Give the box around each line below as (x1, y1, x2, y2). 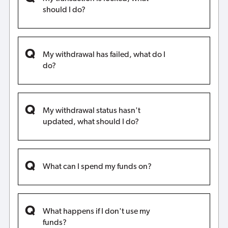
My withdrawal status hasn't (42, 106, 140, 115)
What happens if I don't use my (42, 207, 150, 216)
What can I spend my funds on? (42, 162, 152, 171)
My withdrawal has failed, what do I (42, 50, 165, 59)
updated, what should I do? (42, 118, 139, 126)
